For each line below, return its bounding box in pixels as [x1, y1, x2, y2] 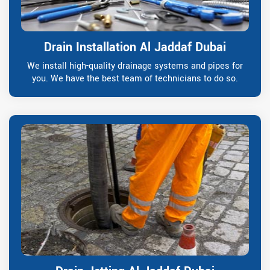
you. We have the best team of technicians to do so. [32, 72, 238, 85]
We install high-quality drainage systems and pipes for [27, 59, 243, 72]
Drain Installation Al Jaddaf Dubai [44, 38, 226, 56]
